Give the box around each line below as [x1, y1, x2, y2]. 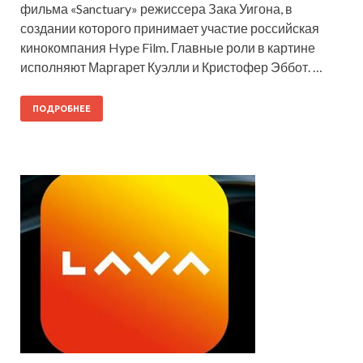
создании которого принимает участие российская [20, 20, 319, 36]
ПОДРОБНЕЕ [32, 104, 91, 114]
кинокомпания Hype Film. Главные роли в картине [20, 40, 315, 56]
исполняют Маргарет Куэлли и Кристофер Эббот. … [20, 59, 322, 75]
